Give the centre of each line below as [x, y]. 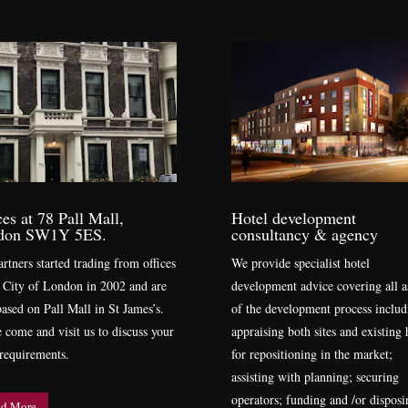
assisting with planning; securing [315, 377]
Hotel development [293, 218]
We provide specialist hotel [300, 263]
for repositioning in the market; [311, 354]
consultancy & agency [304, 235]
